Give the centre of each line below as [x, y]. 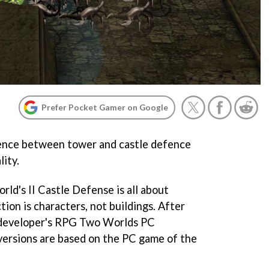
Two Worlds [109, 222]
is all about [141, 189]
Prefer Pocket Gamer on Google [105, 107]
